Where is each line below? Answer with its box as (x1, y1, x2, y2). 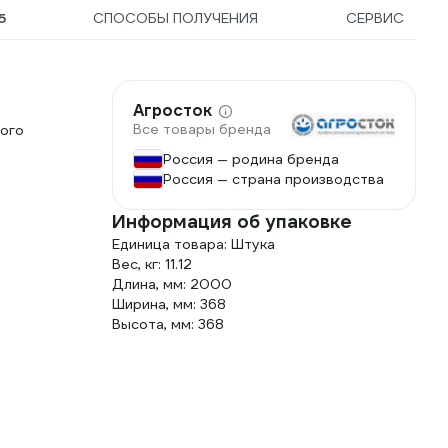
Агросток (133, 100, 212, 122)
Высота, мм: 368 (112, 315, 224, 333)
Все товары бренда (133, 120, 271, 139)
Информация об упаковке (112, 210, 352, 233)
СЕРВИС (345, 9, 404, 27)
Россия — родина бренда (163, 150, 339, 168)
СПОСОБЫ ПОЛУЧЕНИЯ (93, 9, 259, 27)
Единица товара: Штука (112, 235, 275, 253)
